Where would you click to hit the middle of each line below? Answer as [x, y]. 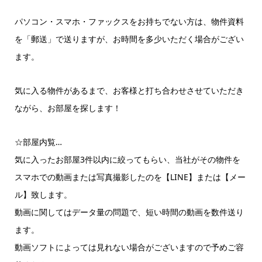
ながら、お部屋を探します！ [68, 108]
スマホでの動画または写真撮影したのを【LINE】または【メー [130, 177]
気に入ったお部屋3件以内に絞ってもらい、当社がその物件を [127, 159]
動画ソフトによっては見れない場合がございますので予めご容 [129, 247]
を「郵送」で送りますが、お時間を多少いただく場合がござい [129, 39]
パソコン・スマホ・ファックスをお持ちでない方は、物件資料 [129, 21]
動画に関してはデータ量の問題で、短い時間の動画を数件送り [129, 212]
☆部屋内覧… [38, 142]
